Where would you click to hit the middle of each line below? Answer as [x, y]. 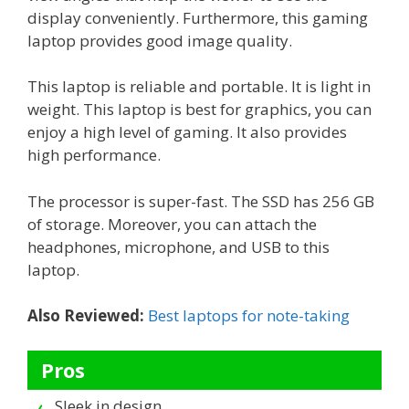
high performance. [94, 155]
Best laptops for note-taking [249, 316]
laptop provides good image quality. [160, 40]
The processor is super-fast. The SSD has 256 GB [201, 201]
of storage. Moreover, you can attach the [172, 224]
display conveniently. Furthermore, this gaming [198, 17]
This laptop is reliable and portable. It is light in [199, 87]
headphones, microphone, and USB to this [178, 246]
